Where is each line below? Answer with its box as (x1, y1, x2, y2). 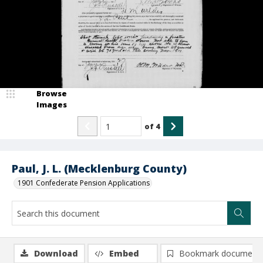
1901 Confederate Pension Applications (18, 178, 150, 188)
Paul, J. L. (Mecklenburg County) (12, 161, 187, 176)
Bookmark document (179, 248, 260, 259)
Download (34, 248, 78, 259)
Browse (36, 88, 67, 99)
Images (36, 99, 67, 110)
